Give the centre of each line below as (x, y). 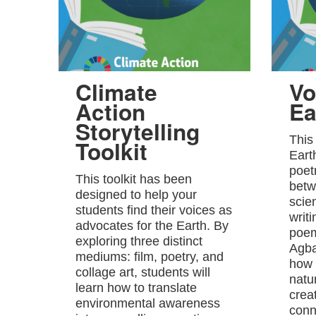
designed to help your (136, 195)
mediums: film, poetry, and (150, 257)
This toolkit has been (134, 180)
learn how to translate (136, 288)
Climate (117, 92)
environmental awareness (148, 304)
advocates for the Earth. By (152, 226)
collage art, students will (143, 273)
